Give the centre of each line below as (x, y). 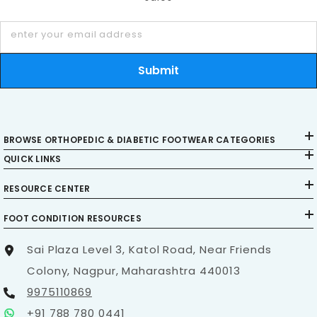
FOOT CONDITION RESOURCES (73, 219)
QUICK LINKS (33, 159)
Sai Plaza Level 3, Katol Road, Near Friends (149, 250)
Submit (158, 71)
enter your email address (77, 35)
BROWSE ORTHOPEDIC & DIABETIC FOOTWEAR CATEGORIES (140, 140)
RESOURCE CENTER (47, 189)
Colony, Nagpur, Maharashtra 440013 (134, 271)
